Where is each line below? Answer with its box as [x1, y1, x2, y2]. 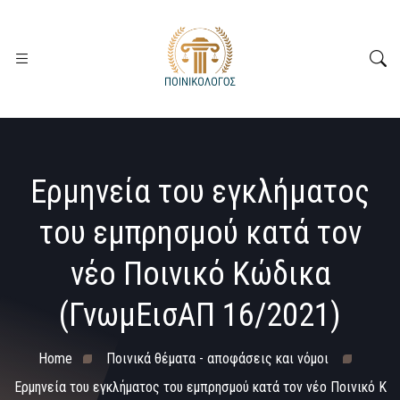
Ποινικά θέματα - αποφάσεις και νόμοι [105, 350, 329, 367]
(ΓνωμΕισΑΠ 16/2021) [59, 296, 341, 334]
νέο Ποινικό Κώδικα [70, 255, 330, 293]
